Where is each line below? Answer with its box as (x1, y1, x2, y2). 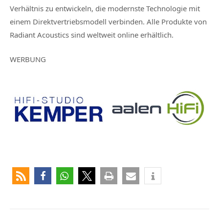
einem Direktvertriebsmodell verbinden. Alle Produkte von (10, 17, 207, 27)
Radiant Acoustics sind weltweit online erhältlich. (10, 30, 174, 40)
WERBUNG (10, 54, 46, 65)
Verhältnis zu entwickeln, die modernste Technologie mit (10, 3, 200, 14)
